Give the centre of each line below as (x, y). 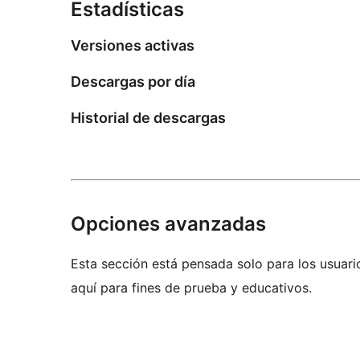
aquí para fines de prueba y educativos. (191, 287)
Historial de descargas (148, 117)
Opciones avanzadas (168, 223)
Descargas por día (133, 82)
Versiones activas (133, 46)
